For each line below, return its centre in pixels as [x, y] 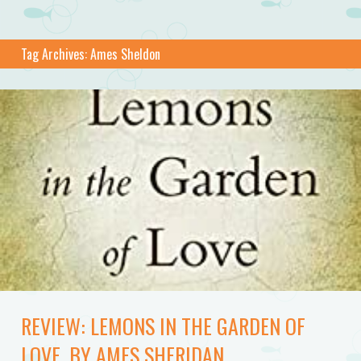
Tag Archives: [55, 54]
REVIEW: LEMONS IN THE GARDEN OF [163, 326]
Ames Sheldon [125, 54]
